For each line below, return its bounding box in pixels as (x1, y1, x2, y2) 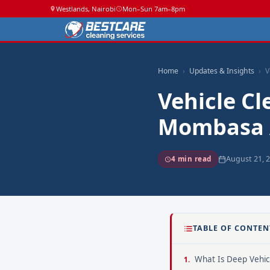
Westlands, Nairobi (56, 4, 116, 13)
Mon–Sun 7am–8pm (122, 4, 185, 13)
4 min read (171, 154, 212, 163)
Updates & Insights (189, 66, 254, 76)
